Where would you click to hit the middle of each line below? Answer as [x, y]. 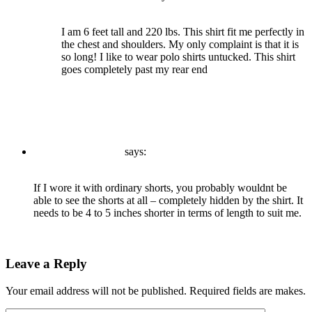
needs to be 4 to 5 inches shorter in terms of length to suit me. [167, 213]
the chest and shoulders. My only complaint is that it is [180, 45]
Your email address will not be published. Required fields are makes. [156, 290]
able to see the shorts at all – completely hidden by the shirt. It [168, 201]
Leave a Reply [46, 263]
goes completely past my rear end [134, 70]
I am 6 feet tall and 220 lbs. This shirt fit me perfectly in [183, 32]
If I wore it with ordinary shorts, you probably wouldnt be [160, 188]
